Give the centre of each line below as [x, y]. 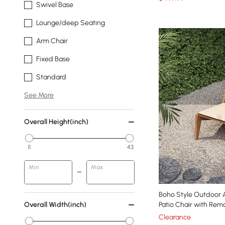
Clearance [175, 217]
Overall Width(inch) [55, 205]
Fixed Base [53, 59]
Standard [51, 77]
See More [39, 95]
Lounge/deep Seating [71, 23]
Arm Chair [52, 41]
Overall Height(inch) [56, 122]
